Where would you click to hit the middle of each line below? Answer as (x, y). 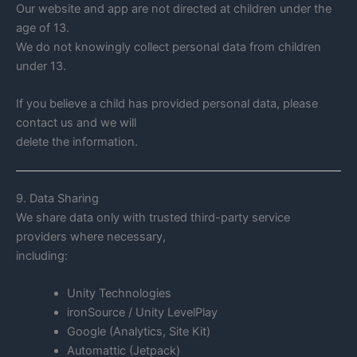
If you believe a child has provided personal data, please (167, 104)
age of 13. (43, 28)
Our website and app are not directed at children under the (174, 9)
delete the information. (77, 142)
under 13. (41, 67)
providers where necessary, (91, 236)
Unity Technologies (119, 294)
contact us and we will (76, 123)
